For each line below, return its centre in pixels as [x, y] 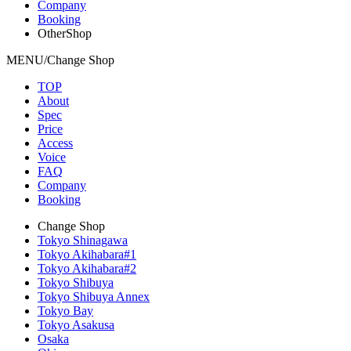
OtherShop [65, 33]
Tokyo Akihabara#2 [87, 268]
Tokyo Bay [65, 310]
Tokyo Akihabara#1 [87, 254]
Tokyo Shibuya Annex [94, 296]
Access [55, 143]
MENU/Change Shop [60, 60]
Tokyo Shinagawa [83, 240]
